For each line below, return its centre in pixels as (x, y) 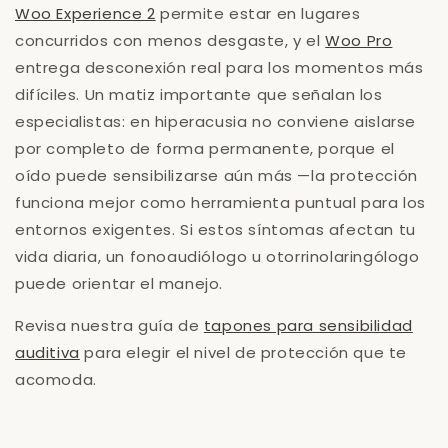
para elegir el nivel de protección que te (243, 353)
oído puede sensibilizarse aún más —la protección (216, 176)
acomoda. (56, 380)
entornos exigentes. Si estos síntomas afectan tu (215, 230)
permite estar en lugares (258, 14)
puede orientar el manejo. (119, 284)
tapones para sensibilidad (308, 326)
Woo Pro (359, 41)
